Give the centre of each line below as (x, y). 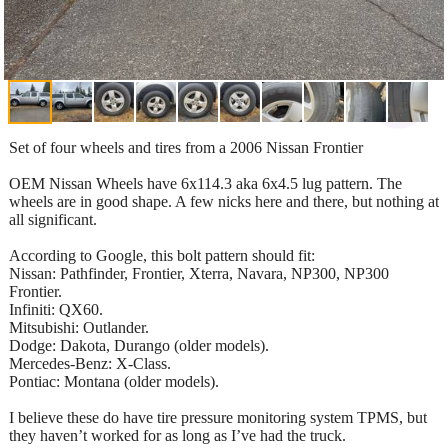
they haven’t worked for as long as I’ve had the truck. (177, 435)
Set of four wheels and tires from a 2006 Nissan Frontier (186, 147)
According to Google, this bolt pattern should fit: (162, 255)
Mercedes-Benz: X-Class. (90, 363)
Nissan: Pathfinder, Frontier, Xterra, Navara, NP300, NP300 (199, 273)
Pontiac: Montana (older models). (114, 381)
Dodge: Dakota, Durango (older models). (139, 345)
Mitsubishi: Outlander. (79, 327)
